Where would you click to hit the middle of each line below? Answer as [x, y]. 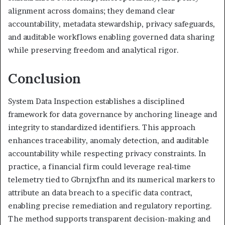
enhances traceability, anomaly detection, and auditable [108, 140]
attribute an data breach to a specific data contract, [100, 192]
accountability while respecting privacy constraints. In [107, 153]
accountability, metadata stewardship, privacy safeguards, [111, 24]
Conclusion [44, 79]
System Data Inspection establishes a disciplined [96, 101]
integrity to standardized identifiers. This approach [102, 127]
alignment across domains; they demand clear [91, 11]
